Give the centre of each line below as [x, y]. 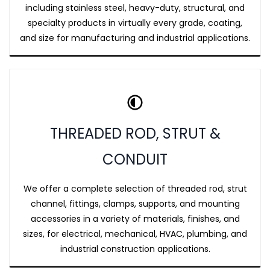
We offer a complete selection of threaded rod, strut [135, 189]
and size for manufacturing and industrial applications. [135, 38]
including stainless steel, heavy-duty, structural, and [135, 8]
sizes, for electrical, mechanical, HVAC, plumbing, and [135, 234]
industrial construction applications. [135, 249]
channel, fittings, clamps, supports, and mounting [135, 204]
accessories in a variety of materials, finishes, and [135, 219]
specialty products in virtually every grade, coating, [135, 23]
